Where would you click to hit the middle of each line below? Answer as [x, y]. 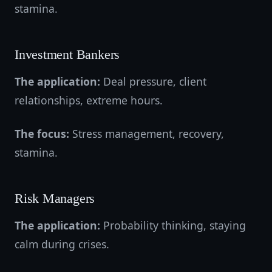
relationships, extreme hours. [89, 100]
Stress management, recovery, [147, 134]
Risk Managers [55, 199]
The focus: [42, 134]
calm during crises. [62, 244]
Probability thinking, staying [173, 225]
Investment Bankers [67, 55]
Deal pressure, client [153, 81]
